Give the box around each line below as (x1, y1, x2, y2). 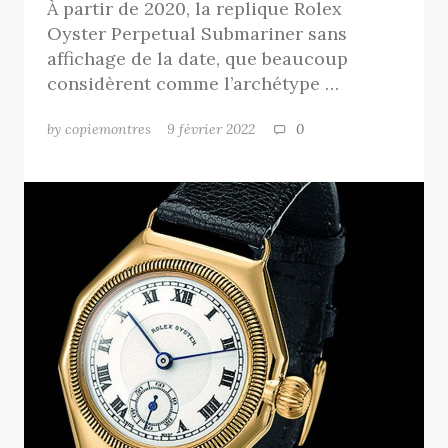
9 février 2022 (167, 119, 272, 138)
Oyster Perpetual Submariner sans (47, 22, 348, 46)
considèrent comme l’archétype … (47, 72, 340, 96)
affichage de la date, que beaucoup (47, 47, 349, 71)
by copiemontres (47, 119, 152, 138)
